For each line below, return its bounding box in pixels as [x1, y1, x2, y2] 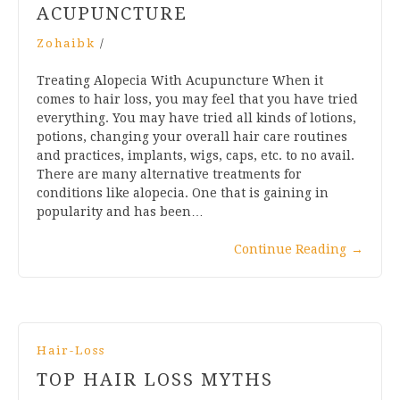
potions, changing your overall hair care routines [37, 129, 347, 144]
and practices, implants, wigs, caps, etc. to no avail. [37, 147, 354, 162]
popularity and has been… [37, 204, 204, 219]
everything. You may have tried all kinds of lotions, [37, 110, 356, 125]
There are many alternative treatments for [37, 166, 302, 181]
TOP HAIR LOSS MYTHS [37, 368, 273, 390]
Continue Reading [234, 241, 346, 256]
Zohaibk [37, 36, 96, 50]
